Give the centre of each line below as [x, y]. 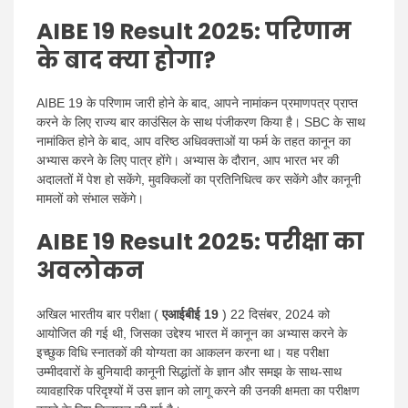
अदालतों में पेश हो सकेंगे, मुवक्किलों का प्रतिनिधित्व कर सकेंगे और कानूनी [199, 180]
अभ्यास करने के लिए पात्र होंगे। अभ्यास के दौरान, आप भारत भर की [188, 161]
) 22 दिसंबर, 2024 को [274, 315]
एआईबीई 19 [190, 315]
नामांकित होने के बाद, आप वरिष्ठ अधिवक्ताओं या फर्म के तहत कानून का [194, 142]
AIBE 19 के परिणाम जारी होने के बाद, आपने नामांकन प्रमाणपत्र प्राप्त [197, 103]
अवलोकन [90, 271]
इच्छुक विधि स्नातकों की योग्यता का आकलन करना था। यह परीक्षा [183, 353]
